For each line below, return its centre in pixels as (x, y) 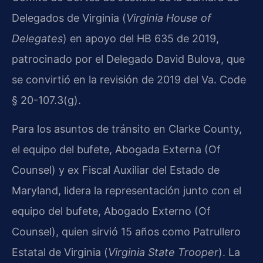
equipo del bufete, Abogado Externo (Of (111, 211)
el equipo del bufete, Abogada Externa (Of (116, 150)
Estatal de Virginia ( (60, 252)
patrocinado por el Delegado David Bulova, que (128, 59)
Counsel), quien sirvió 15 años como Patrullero (126, 232)
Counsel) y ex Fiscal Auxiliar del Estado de (116, 170)
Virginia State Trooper (163, 252)
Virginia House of (169, 18)
